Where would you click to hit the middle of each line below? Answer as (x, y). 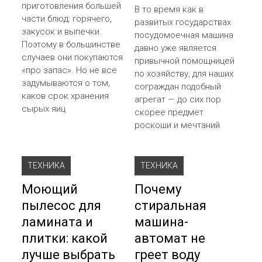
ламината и (58, 222)
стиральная (171, 205)
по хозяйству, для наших (184, 73)
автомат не (170, 238)
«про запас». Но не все (70, 70)
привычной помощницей (185, 61)
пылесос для (62, 205)
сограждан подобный (178, 86)
